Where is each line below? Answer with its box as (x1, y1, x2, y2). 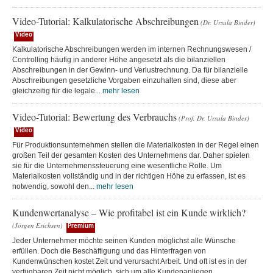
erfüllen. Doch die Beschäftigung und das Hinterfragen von (12, 246, 206, 255)
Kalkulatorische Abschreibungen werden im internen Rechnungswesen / (12, 44, 251, 54)
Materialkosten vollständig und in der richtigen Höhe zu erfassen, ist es (12, 171, 246, 180)
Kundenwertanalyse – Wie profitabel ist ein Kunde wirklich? (12, 205, 246, 219)
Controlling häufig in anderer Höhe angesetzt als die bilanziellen (12, 55, 225, 64)
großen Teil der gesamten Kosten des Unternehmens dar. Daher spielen (12, 151, 250, 160)
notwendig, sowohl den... (12, 182, 96, 191)
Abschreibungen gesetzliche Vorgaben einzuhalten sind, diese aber (12, 76, 236, 85)
